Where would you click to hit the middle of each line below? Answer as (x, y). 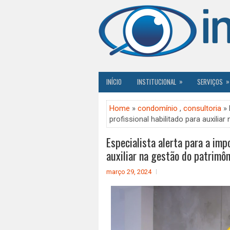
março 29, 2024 (129, 172)
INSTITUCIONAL (157, 82)
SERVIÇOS (210, 82)
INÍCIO (114, 82)
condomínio (158, 108)
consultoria (202, 108)
